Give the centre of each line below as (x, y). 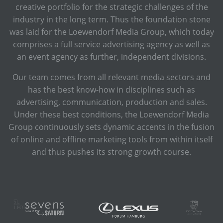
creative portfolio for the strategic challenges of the (111, 7)
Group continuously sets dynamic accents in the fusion (111, 127)
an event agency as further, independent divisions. (111, 56)
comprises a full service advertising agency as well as (111, 44)
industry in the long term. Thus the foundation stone (111, 19)
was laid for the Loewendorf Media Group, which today (111, 32)
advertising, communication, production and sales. (111, 102)
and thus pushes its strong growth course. (111, 152)
